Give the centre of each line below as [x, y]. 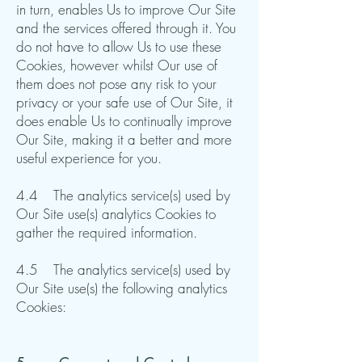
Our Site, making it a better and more [124, 139]
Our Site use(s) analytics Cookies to [116, 214]
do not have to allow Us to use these [119, 46]
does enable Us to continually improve [124, 121]
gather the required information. [107, 232]
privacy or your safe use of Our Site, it [124, 102]
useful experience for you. [89, 158]
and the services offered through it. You [126, 28]
